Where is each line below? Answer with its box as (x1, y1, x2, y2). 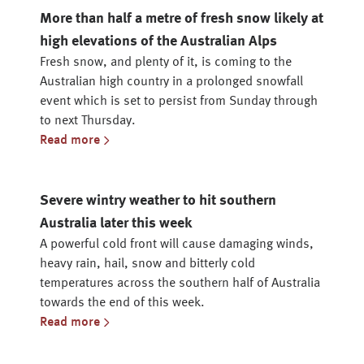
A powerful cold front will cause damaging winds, (40, 238, 314, 251)
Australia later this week (40, 216, 192, 231)
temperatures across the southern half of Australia (40, 277, 320, 290)
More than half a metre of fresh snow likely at (40, 11, 323, 26)
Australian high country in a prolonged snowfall (40, 76, 303, 89)
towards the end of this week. (40, 297, 205, 310)
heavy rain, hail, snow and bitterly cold (40, 258, 255, 271)
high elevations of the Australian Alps (40, 34, 277, 49)
